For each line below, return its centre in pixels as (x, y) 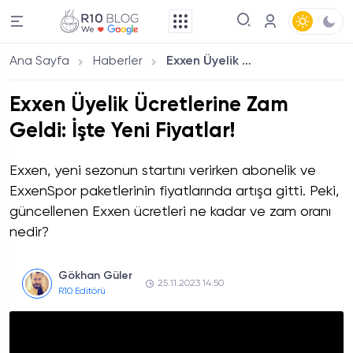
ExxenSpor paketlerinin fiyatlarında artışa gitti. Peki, (174, 191)
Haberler (118, 61)
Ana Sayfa (39, 61)
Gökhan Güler (95, 276)
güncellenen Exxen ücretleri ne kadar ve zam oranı (170, 212)
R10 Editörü (82, 292)
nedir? (29, 232)
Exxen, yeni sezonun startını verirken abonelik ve (163, 171)
